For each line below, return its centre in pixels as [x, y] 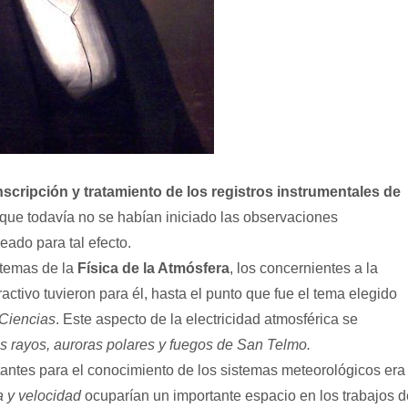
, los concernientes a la [304, 268]
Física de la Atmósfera [153, 268]
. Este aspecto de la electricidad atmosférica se [207, 319]
